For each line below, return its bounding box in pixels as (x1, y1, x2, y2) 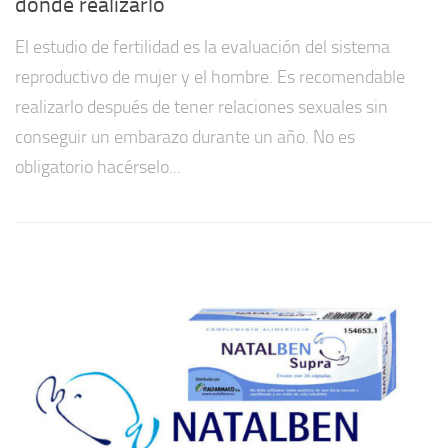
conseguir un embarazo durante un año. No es (15, 125, 355, 148)
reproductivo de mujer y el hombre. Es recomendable (15, 65, 405, 88)
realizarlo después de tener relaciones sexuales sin (15, 95, 388, 118)
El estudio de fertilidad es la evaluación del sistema (15, 35, 390, 58)
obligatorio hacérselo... (15, 155, 181, 178)
